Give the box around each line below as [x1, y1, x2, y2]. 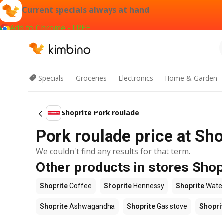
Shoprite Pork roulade [61, 108, 139, 117]
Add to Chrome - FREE [10, 22, 90, 33]
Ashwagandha [68, 202, 115, 210]
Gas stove [155, 202, 187, 210]
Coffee [68, 182, 92, 190]
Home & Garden [165, 73, 218, 83]
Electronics [118, 73, 153, 83]
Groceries [75, 73, 107, 83]
